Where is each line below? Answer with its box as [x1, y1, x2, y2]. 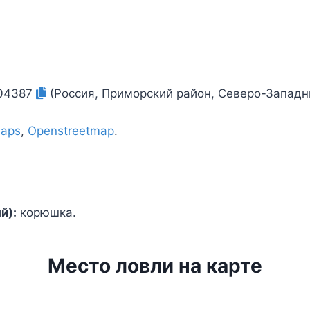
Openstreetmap [28, 124, 114, 138]
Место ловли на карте [48, 254, 262, 278]
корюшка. [17, 206, 76, 220]
